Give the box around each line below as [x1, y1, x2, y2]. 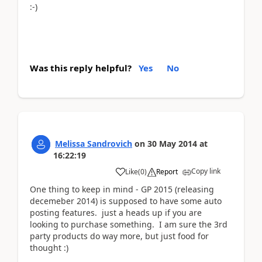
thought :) [30, 242, 68, 253]
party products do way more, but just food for [30, 230, 209, 242]
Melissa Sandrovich [55, 137, 132, 149]
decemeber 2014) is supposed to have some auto [30, 195, 222, 206]
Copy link [191, 166, 220, 176]
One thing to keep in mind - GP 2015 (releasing [30, 183, 214, 195]
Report [156, 166, 178, 177]
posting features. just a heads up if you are [30, 206, 202, 218]
